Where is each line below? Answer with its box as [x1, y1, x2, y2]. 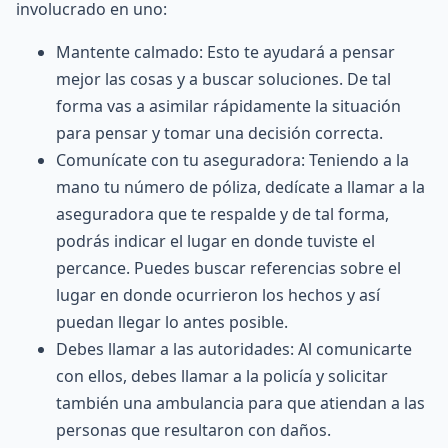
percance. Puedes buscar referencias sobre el [56, 257, 401, 279]
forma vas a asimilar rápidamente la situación [56, 95, 401, 117]
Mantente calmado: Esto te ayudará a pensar [56, 41, 395, 63]
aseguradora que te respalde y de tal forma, [56, 203, 389, 225]
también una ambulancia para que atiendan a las [56, 392, 425, 414]
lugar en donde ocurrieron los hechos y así [56, 284, 380, 306]
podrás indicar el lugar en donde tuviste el [56, 230, 375, 252]
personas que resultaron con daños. [56, 419, 331, 441]
